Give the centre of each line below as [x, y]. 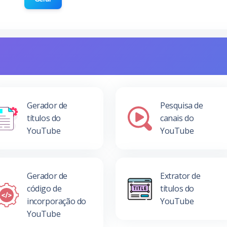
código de [44, 188]
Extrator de [180, 176]
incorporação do [56, 201]
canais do [177, 118]
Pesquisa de [181, 105]
